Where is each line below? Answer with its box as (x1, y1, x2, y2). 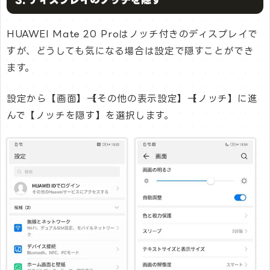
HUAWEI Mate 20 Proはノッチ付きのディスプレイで (7, 28, 258, 39)
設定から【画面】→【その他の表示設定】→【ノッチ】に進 (7, 93, 258, 104)
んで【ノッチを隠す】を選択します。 (7, 110, 174, 121)
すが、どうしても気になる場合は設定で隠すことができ (7, 45, 254, 56)
